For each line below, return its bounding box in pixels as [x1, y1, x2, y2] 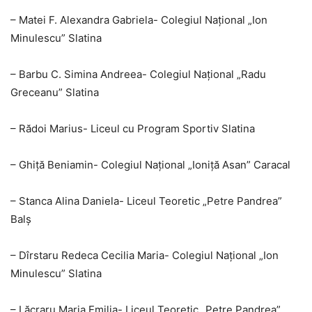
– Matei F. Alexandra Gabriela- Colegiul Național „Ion [10, 13, 267, 27]
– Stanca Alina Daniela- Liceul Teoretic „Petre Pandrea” [10, 194, 282, 208]
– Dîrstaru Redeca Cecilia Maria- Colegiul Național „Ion [10, 249, 279, 263]
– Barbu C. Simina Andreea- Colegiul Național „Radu [10, 68, 266, 81]
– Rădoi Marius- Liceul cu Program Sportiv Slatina [10, 122, 255, 136]
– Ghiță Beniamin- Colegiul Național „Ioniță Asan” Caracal [10, 158, 290, 172]
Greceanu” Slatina [10, 86, 99, 100]
